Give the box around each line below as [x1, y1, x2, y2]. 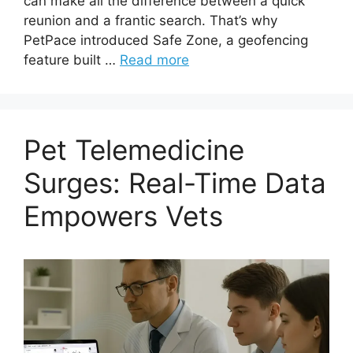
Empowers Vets [24, 199, 223, 232]
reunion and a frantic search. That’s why [24, 12, 277, 28]
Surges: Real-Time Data [24, 165, 326, 199]
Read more [120, 51, 189, 68]
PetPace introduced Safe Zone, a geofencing [24, 32, 308, 48]
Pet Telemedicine [24, 132, 244, 166]
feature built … [24, 51, 120, 68]
